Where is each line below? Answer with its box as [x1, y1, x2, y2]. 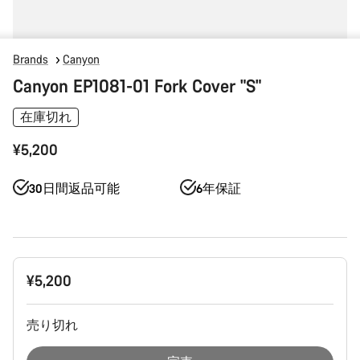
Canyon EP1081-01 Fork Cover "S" [13, 74, 261, 97]
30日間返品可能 [29, 181, 120, 196]
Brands [13, 51, 48, 67]
